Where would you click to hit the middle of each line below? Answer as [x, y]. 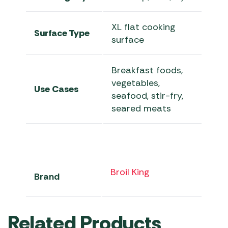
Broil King [130, 172]
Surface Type [62, 33]
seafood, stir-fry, [148, 96]
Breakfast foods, [147, 70]
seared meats [141, 109]
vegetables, [136, 83]
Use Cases [56, 89]
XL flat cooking [144, 27]
